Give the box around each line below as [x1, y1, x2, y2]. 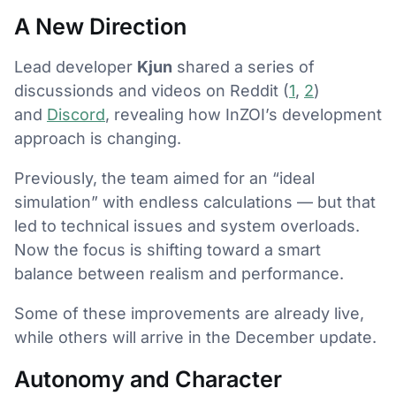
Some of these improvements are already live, [14, 303, 364, 323]
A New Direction [14, 12, 187, 40]
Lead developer [14, 57, 137, 76]
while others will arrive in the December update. [14, 327, 377, 346]
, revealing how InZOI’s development [105, 104, 382, 124]
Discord [47, 104, 105, 124]
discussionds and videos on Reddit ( [14, 80, 289, 100]
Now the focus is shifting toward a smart [14, 240, 321, 259]
